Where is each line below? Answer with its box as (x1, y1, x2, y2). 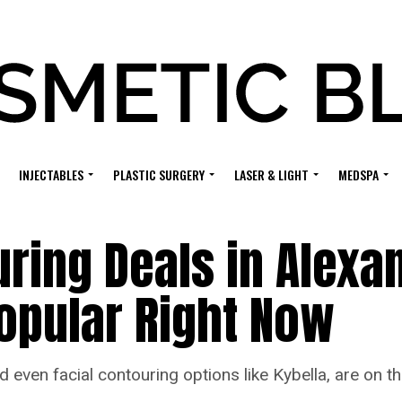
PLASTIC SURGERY (112, 165, 205, 184)
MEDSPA (337, 165, 379, 184)
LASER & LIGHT (233, 165, 309, 184)
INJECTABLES (18, 165, 83, 184)
